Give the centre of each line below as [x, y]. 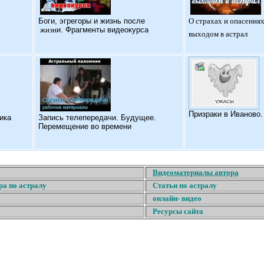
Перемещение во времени [85, 126]
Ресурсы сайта [178, 211]
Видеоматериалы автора [196, 172]
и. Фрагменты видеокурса [103, 30]
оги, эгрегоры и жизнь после [94, 21]
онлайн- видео [177, 198]
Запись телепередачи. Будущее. [97, 118]
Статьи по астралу [185, 185]
